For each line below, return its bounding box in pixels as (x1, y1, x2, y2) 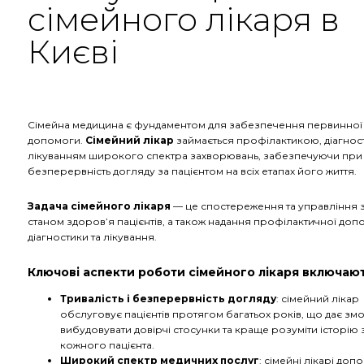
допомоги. (28, 134, 83, 146)
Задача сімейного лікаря (28, 200, 171, 212)
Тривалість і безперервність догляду (60, 292, 276, 305)
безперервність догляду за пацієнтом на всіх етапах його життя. (28, 165, 357, 177)
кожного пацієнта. (60, 339, 154, 351)
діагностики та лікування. (28, 231, 157, 243)
